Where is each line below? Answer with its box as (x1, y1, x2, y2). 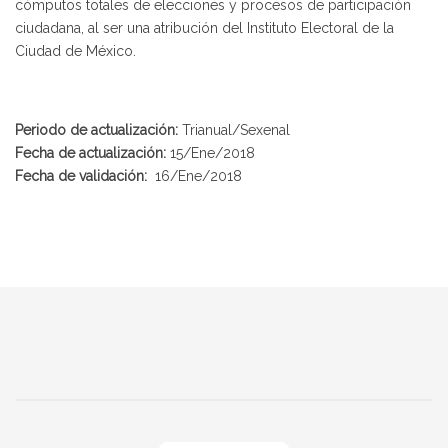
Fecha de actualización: (15, 145, 166, 162)
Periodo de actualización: (15, 122, 178, 139)
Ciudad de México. (15, 43, 136, 60)
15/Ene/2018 (166, 145, 255, 162)
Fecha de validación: (15, 168, 151, 185)
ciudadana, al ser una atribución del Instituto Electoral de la (15, 20, 394, 37)
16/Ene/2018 (151, 168, 242, 185)
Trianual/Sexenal (178, 122, 290, 139)
